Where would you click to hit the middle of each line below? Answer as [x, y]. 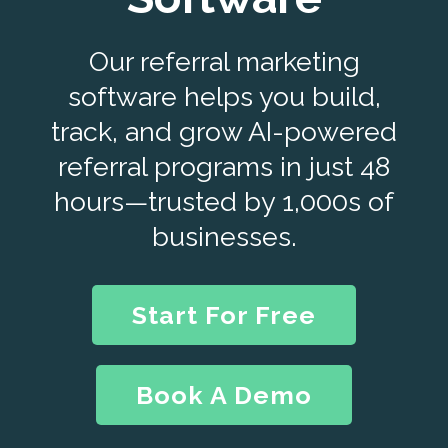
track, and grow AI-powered [224, 131]
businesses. [224, 236]
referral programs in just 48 [224, 166]
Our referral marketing [224, 61]
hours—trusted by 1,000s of [224, 201]
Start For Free [224, 315]
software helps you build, [224, 96]
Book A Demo [224, 395]
